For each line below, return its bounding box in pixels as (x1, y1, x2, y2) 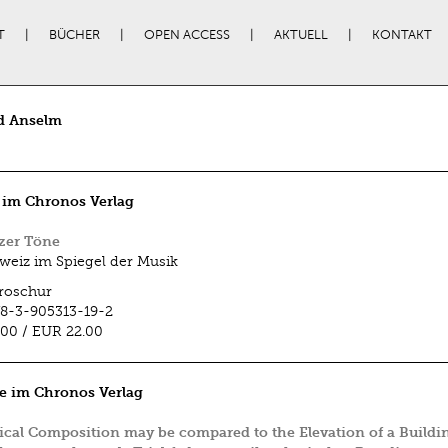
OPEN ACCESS (143, 28, 230, 42)
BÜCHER (48, 28, 100, 42)
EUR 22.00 (31, 324, 107, 339)
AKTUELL (273, 28, 328, 42)
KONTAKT (371, 28, 432, 42)
